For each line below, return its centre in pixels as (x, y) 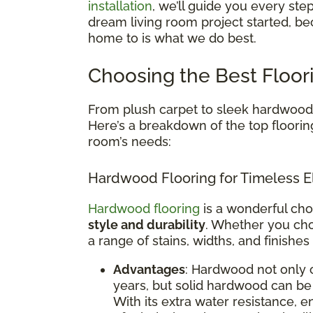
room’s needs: (130, 141)
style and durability (147, 224)
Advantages (149, 269)
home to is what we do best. (172, 38)
